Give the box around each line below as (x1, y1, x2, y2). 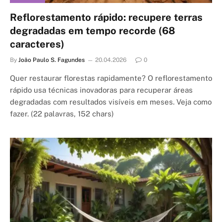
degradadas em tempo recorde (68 (10, 25, 175, 37)
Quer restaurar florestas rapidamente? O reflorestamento (10, 74, 212, 82)
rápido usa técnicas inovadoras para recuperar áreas (10, 86, 193, 94)
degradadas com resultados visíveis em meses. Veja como (10, 98, 212, 106)
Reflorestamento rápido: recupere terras (10, 11, 203, 23)
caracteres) (10, 38, 64, 50)
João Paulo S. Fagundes (18, 56, 85, 63)
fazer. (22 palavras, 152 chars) (10, 110, 114, 118)
